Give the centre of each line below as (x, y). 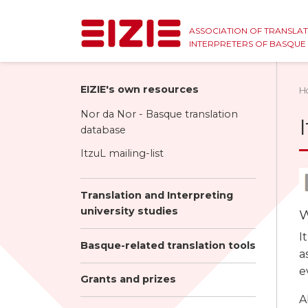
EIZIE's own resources (140, 89)
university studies (129, 211)
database (103, 130)
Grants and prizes (128, 279)
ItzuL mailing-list (122, 154)
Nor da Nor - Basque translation (159, 114)
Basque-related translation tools (168, 245)
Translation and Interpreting (157, 196)
